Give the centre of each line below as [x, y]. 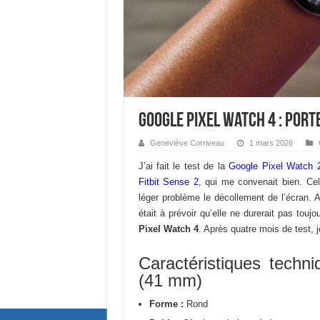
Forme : [166, 304]
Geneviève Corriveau [187, 143]
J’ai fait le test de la [184, 166]
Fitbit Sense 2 [168, 182]
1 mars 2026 [271, 143]
